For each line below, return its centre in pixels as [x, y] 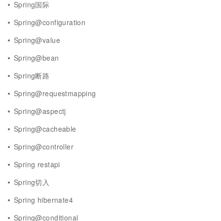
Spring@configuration [50, 22]
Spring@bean [37, 58]
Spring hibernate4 [43, 200]
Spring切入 [32, 182]
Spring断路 [32, 75]
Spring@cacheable [45, 129]
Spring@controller [44, 147]
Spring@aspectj [40, 111]
